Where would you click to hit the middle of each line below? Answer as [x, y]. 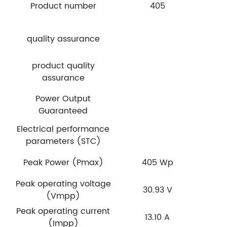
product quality [63, 66]
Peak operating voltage [63, 184]
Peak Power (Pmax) [63, 162]
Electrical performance [63, 129]
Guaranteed [63, 111]
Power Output [63, 99]
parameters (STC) [63, 141]
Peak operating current [63, 211]
